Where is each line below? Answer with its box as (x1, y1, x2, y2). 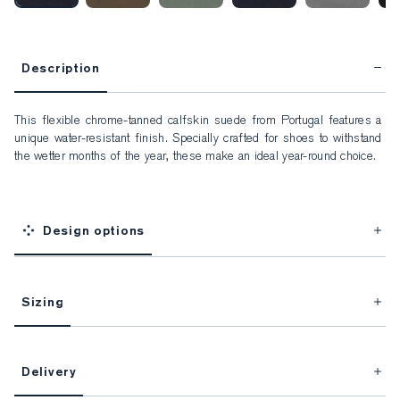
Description (21, 60, 100, 75)
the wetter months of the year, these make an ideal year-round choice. (14, 150, 377, 163)
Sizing (21, 294, 64, 309)
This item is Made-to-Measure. (14, 348, 176, 362)
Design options (43, 222, 146, 237)
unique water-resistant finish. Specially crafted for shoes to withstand (14, 132, 386, 146)
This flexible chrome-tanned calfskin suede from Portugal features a (14, 114, 386, 128)
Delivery (21, 363, 76, 379)
